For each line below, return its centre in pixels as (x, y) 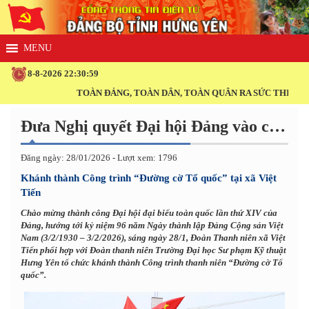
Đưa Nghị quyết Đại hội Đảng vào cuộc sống (277, 126)
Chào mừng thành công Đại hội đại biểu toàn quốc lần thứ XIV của (149, 212)
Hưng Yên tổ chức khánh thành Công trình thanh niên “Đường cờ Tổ (152, 262)
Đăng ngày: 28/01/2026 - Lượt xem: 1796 (99, 157)
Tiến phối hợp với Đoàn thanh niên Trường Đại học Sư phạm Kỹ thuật (153, 250)
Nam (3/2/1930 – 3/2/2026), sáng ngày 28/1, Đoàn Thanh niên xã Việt (153, 237)
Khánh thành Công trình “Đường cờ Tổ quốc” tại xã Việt (149, 178)
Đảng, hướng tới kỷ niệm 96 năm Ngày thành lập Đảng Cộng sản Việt (152, 225)
